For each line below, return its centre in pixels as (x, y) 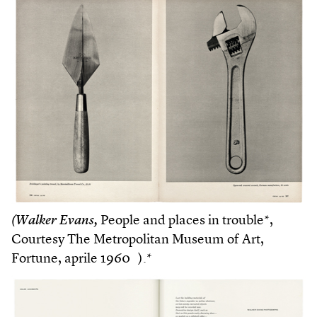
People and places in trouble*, (185, 221)
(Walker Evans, (54, 221)
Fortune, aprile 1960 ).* (82, 259)
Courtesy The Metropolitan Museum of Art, (138, 240)
